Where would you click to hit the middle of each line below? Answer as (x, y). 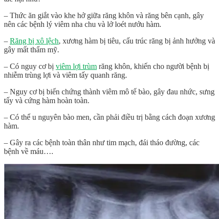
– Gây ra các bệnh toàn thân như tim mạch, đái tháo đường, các (102, 143)
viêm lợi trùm (76, 66)
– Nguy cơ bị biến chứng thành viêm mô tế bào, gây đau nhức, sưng (109, 92)
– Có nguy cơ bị (30, 66)
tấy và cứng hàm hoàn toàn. (47, 101)
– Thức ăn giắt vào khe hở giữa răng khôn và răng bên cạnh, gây (104, 16)
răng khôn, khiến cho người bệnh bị (153, 66)
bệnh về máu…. (29, 152)
